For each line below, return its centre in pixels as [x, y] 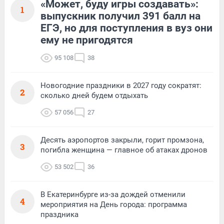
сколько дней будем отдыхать [94, 95]
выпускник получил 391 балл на [120, 16]
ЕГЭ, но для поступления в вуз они [126, 28]
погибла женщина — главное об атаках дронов [124, 150]
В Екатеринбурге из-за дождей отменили [113, 194]
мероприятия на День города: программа [114, 204]
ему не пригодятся [87, 40]
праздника [59, 214]
